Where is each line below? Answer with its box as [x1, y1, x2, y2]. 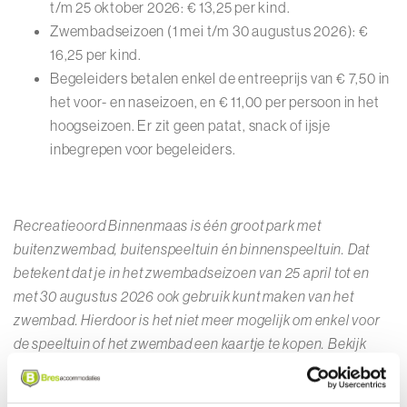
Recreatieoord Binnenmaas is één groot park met [14, 216, 322, 234]
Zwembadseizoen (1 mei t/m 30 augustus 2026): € [50, 22, 369, 40]
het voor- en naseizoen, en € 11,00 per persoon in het [50, 93, 380, 111]
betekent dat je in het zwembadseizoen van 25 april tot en [14, 263, 370, 282]
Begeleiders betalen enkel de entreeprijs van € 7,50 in [50, 69, 391, 87]
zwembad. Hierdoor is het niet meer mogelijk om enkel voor [14, 311, 381, 329]
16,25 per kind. [50, 45, 143, 64]
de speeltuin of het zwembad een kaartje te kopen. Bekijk [14, 334, 367, 352]
